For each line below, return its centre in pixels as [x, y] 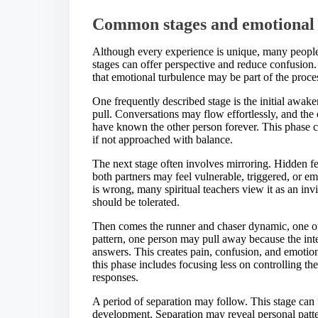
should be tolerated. [136, 202]
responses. [115, 277]
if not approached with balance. [163, 139]
